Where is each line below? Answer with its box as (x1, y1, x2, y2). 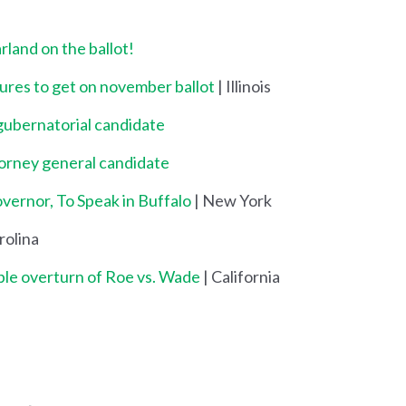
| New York (191, 189, 272, 210)
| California (200, 266, 280, 286)
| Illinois (215, 75, 271, 96)
